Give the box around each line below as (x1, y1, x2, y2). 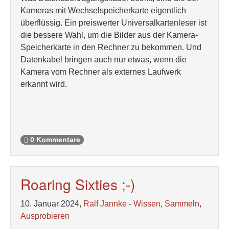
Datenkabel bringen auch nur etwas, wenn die (20, 55, 187, 64)
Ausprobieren (20, 212, 70, 220)
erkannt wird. (20, 80, 67, 88)
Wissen (133, 199, 161, 208)
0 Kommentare (28, 136, 80, 144)
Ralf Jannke (83, 199, 127, 208)
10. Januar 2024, (20, 199, 83, 208)
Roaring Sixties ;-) (20, 174, 135, 194)
